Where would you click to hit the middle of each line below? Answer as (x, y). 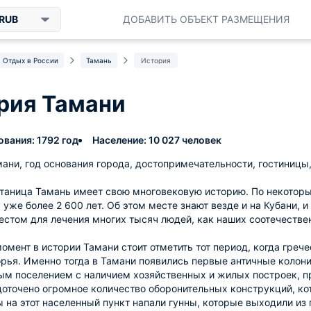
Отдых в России (31, 60)
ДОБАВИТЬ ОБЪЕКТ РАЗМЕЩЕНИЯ (206, 19)
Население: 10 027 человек (157, 140)
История (156, 60)
